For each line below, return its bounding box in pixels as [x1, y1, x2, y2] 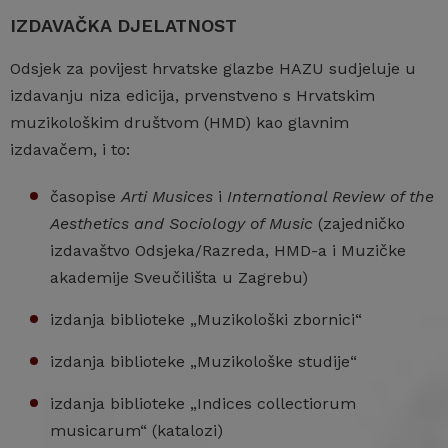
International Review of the [227, 187, 434, 207]
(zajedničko [313, 214, 405, 234]
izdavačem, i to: [10, 140, 130, 160]
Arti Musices [121, 187, 213, 207]
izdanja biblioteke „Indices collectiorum [50, 394, 356, 414]
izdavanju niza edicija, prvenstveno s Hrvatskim [10, 86, 375, 106]
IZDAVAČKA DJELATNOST [10, 15, 237, 37]
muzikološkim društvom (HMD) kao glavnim [10, 113, 349, 133]
